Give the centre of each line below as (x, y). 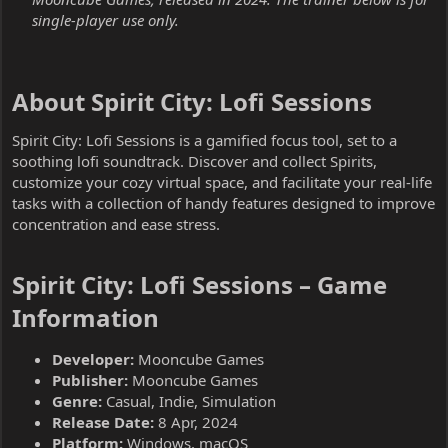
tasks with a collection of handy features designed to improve (223, 202)
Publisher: (90, 379)
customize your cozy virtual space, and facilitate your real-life (222, 181)
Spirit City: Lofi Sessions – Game (199, 284)
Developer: (93, 358)
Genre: (77, 400)
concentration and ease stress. (116, 223)
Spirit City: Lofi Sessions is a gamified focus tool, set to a (204, 139)
